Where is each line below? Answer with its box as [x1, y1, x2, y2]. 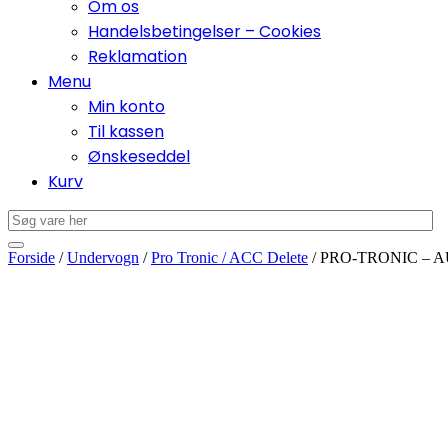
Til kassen [88, 120, 164, 144]
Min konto [88, 95, 165, 119]
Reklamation [88, 45, 187, 69]
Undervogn [67, 249, 139, 267]
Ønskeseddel [88, 145, 190, 169]
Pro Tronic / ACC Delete [151, 249, 308, 267]
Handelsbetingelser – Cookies [88, 20, 321, 44]
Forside [8, 249, 55, 267]
